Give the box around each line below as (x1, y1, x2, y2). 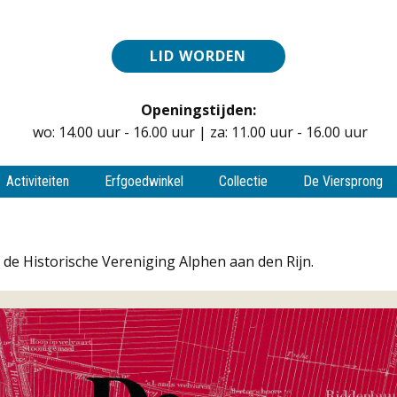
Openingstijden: (141, 99, 256, 120)
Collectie (219, 173, 268, 190)
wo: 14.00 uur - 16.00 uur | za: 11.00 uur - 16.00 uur (29, 121, 368, 142)
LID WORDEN (150, 45, 246, 66)
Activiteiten (6, 173, 69, 190)
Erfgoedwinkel (105, 173, 183, 190)
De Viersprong (303, 173, 383, 190)
